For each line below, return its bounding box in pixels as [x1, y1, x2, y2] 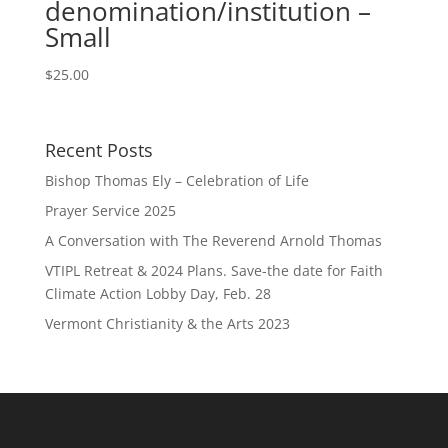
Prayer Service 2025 [44, 201, 176, 221]
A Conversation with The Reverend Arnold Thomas [44, 231, 382, 251]
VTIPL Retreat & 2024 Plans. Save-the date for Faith [44, 261, 383, 281]
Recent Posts [44, 138, 153, 163]
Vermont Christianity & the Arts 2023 [44, 314, 290, 334]
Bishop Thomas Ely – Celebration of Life [44, 171, 309, 191]
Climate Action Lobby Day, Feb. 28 [44, 284, 271, 304]
